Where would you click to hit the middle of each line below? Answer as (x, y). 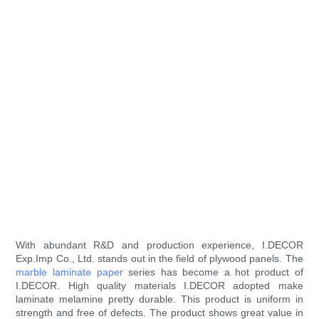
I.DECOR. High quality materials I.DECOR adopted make (159, 286)
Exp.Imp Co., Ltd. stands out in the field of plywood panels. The (159, 259)
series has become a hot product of (213, 272)
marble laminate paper (69, 272)
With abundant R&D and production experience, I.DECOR (159, 245)
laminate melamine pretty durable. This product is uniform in (159, 299)
